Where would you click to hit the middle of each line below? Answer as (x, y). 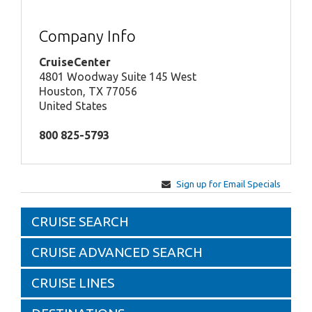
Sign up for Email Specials (228, 184)
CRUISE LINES (73, 282)
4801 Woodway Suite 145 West (118, 76)
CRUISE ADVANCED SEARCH (117, 252)
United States (73, 106)
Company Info (87, 36)
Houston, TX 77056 (88, 91)
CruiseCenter (75, 62)
